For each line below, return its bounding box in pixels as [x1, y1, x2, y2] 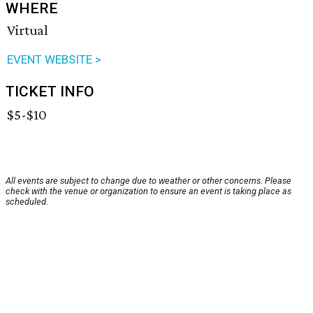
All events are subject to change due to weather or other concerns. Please [6, 175, 291, 187]
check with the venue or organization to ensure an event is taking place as [6, 186, 291, 197]
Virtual [7, 22, 48, 39]
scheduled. [6, 196, 48, 208]
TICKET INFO [6, 83, 94, 101]
